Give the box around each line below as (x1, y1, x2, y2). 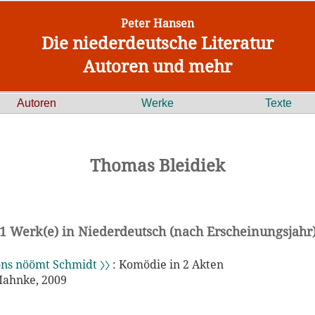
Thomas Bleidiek (90, 153, 225, 176)
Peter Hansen (121, 15, 194, 31)
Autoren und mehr (83, 54, 232, 77)
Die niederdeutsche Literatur (41, 31, 274, 54)
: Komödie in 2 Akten (110, 257, 224, 272)
